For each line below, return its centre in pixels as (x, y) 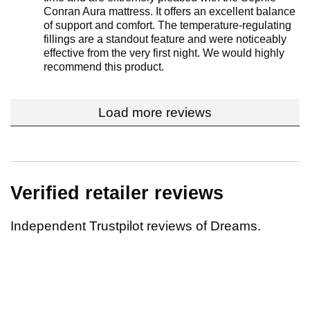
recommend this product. (104, 67)
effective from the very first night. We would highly (164, 53)
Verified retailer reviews (117, 193)
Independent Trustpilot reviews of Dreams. (136, 226)
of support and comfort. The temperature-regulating (167, 26)
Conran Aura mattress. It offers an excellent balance (170, 12)
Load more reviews (155, 113)
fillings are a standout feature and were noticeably (165, 39)
